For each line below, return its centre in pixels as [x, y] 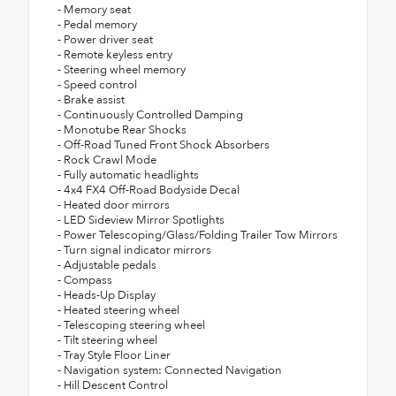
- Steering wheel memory [122, 70]
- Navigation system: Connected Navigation [170, 371]
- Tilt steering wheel [107, 341]
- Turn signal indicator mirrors [134, 251]
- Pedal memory [97, 25]
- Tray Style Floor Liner [114, 356]
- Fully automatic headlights [128, 175]
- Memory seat [94, 10]
